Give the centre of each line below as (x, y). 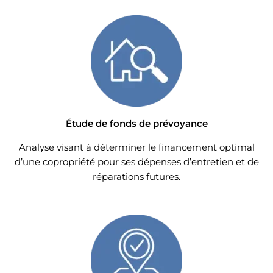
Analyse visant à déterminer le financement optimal (136, 147)
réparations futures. (136, 177)
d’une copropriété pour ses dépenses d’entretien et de (136, 162)
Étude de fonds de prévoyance (136, 124)
